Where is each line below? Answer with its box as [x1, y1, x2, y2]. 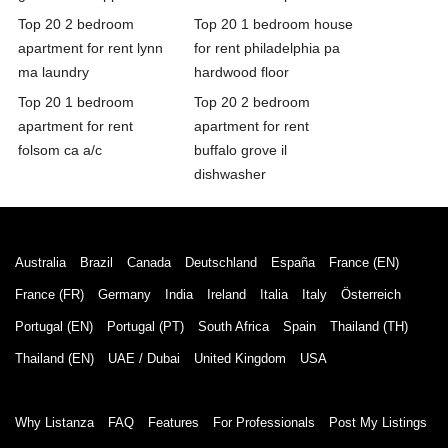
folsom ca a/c [18, 141, 102, 158]
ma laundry [18, 63, 89, 80]
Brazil [80, 254, 113, 270]
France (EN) [329, 254, 399, 270]
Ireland [207, 286, 246, 302]
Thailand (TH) [330, 318, 408, 334]
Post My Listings [329, 414, 427, 430]
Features [148, 414, 199, 430]
